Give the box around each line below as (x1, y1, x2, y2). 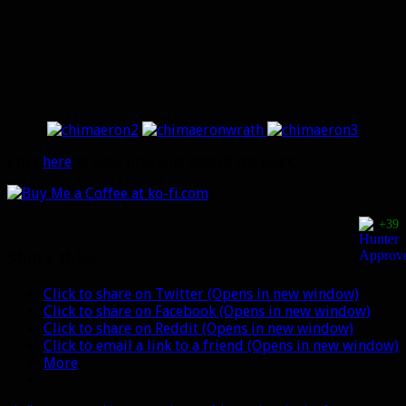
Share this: (7, 249, 94, 269)
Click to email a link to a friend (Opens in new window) (43, 336, 399, 354)
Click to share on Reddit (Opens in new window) (43, 319, 353, 337)
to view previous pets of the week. (72, 152, 296, 170)
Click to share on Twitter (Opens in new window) (43, 285, 359, 303)
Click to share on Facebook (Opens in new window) (43, 302, 371, 320)
